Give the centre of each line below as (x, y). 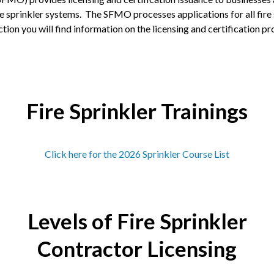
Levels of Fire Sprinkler (137, 221)
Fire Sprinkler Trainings (137, 111)
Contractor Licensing (137, 249)
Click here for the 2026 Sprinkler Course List (137, 154)
